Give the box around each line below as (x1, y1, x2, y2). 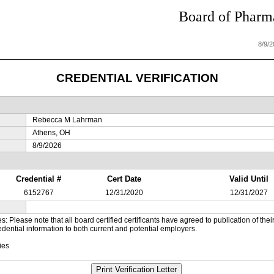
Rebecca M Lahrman (32, 116, 102, 124)
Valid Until (229, 174, 268, 183)
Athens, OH (32, 128, 70, 137)
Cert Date (106, 174, 141, 183)
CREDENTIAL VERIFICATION (56, 71, 218, 84)
